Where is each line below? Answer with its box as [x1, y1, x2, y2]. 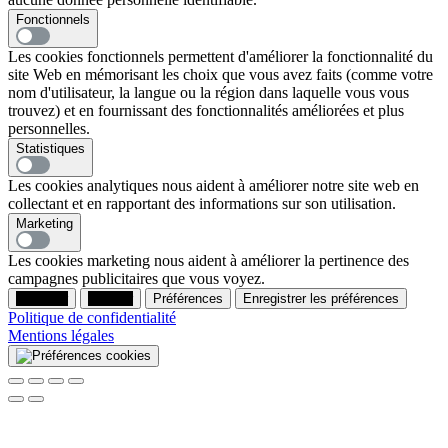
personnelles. [8, 120, 90, 138]
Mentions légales [8, 327, 114, 345]
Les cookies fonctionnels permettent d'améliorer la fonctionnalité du [8, 48, 433, 66]
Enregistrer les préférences [243, 291, 399, 307]
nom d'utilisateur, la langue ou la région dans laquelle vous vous [8, 84, 409, 102]
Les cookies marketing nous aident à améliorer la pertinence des [8, 252, 409, 270]
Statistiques [16, 141, 85, 157]
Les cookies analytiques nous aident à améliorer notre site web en [8, 177, 419, 195]
